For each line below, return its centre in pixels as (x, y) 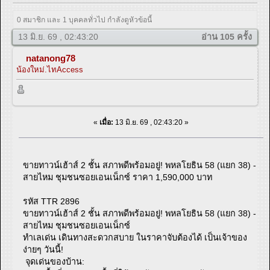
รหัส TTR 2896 (52, 201)
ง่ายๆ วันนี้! (43, 249)
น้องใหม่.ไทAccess (50, 70)
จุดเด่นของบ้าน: (54, 261)
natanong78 (51, 58)
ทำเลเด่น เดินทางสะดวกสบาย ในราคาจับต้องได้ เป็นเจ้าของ (135, 237)
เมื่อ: (106, 122)
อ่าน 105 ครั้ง (227, 37)
